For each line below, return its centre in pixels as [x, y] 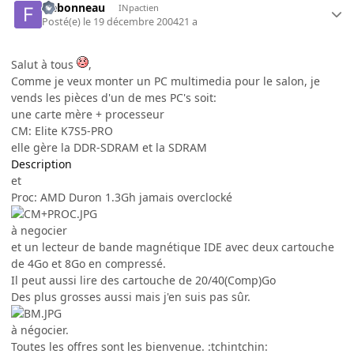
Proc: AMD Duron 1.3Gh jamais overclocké [122, 197]
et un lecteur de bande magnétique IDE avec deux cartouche [173, 247]
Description [41, 164]
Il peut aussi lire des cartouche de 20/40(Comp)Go [143, 280]
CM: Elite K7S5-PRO [62, 130]
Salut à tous [44, 64]
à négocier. [40, 330]
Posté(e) [63, 21]
